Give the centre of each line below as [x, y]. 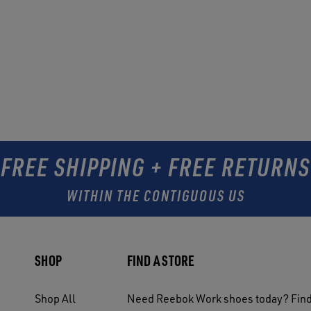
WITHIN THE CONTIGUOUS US [155, 195]
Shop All [56, 299]
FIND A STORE [161, 261]
